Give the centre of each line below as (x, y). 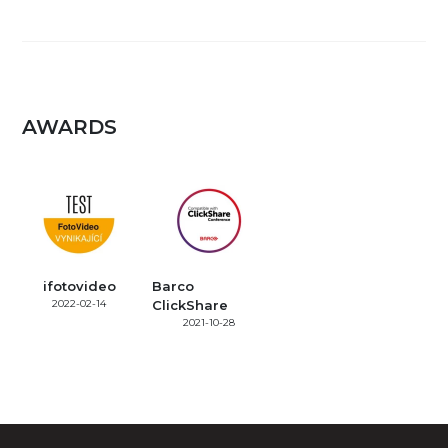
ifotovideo (79, 285)
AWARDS (70, 126)
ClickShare (190, 304)
